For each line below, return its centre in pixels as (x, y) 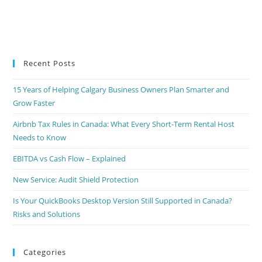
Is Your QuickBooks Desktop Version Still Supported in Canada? (123, 200)
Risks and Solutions (47, 214)
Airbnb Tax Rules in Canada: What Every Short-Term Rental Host (124, 124)
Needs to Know (40, 137)
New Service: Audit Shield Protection (76, 179)
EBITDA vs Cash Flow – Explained (70, 158)
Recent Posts (50, 63)
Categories (45, 252)
